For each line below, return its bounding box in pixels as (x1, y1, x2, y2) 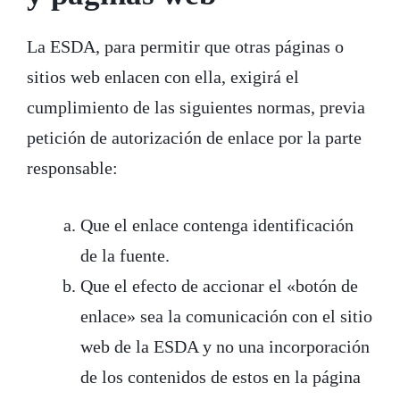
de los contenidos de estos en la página (80, 366, 361, 387)
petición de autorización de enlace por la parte (27, 127, 362, 147)
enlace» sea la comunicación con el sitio (80, 305, 372, 326)
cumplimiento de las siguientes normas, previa (27, 96, 365, 117)
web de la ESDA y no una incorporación (80, 336, 370, 356)
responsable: (27, 157, 118, 178)
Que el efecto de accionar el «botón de (80, 275, 358, 296)
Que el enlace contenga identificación (80, 214, 354, 235)
